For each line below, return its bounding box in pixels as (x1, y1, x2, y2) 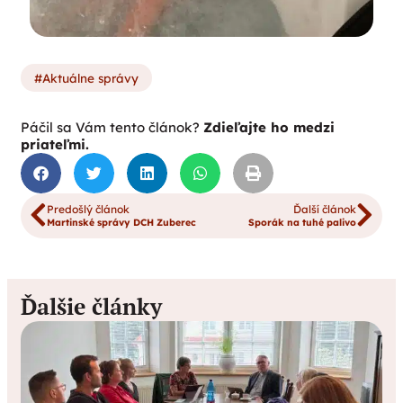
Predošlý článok (47, 202, 130, 217)
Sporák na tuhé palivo (248, 216, 356, 229)
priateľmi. (21, 135, 89, 153)
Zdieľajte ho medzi (203, 118, 335, 136)
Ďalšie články (21, 291, 162, 321)
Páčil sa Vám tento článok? (21, 118, 203, 136)
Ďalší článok (293, 202, 356, 217)
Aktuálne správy (42, 69, 139, 85)
